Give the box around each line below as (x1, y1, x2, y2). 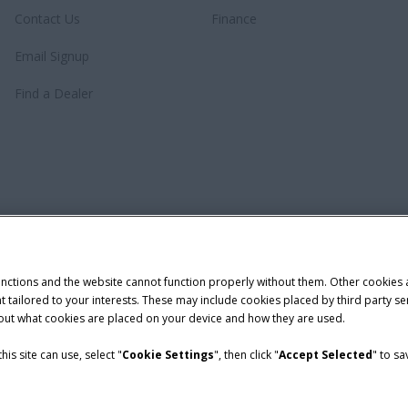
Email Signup (15, 47, 89, 65)
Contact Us (15, 10, 80, 27)
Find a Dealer (15, 85, 93, 102)
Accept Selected (279, 347, 372, 362)
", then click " (214, 347, 279, 362)
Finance (211, 10, 257, 27)
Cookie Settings (122, 347, 214, 362)
